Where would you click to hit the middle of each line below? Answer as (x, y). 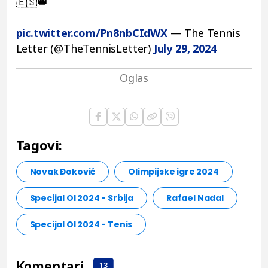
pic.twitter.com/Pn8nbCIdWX (92, 33)
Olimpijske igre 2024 (173, 171)
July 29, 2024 (185, 48)
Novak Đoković (63, 171)
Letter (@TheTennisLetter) (85, 48)
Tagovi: (39, 144)
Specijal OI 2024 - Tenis (81, 224)
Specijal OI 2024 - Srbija (81, 198)
